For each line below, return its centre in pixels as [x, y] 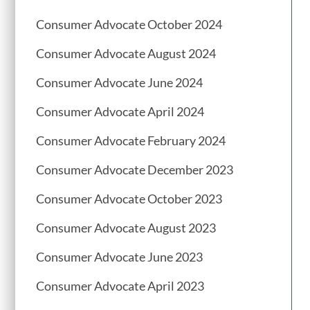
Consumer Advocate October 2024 [129, 25]
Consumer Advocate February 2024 [131, 141]
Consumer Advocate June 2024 [119, 83]
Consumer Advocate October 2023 [129, 199]
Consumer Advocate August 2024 [126, 54]
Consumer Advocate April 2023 [120, 286]
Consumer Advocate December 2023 [135, 170]
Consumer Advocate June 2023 [119, 257]
